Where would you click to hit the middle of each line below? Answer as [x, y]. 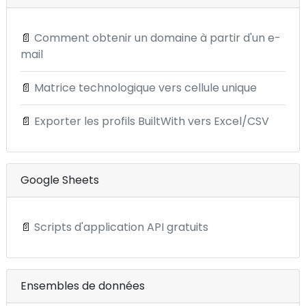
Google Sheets [60, 180]
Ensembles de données [83, 286]
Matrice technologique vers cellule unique [145, 88]
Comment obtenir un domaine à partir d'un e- [157, 38]
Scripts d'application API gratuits [121, 227]
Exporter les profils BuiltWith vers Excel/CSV [152, 121]
